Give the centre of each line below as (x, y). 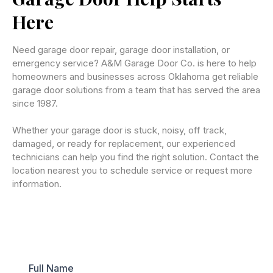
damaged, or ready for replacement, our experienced (124, 143)
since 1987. (35, 103)
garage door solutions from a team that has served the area (136, 90)
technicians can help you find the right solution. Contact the (136, 157)
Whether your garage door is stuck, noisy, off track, (119, 130)
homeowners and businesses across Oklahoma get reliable (135, 76)
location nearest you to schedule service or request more (132, 170)
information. (37, 183)
